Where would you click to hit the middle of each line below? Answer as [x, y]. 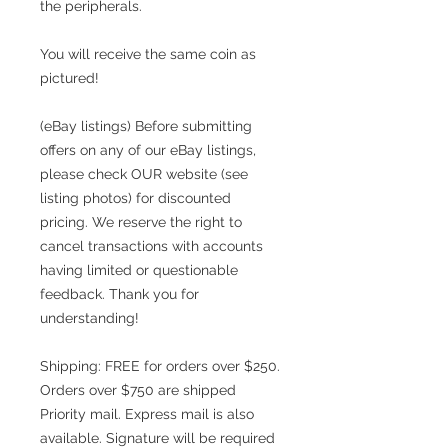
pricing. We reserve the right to [141, 221]
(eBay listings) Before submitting [146, 125]
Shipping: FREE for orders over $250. [160, 365]
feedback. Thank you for [119, 293]
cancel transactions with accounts [151, 245]
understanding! [89, 317]
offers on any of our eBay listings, [148, 149]
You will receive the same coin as [148, 53]
